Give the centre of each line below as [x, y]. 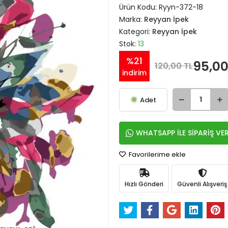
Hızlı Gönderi [144, 184]
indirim [134, 73]
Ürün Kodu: [139, 7]
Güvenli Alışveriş [202, 184]
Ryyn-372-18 [181, 7]
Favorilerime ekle [156, 154]
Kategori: [136, 32]
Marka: [132, 19]
